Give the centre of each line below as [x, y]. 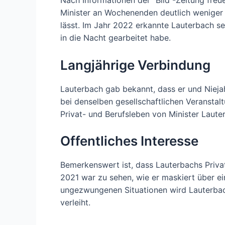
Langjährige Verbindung [135, 65]
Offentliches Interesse [129, 141]
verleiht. [75, 203]
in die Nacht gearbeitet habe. [116, 38]
